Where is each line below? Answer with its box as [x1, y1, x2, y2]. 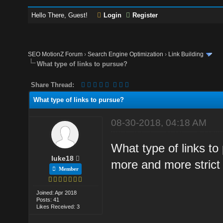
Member [56, 165, 79, 172]
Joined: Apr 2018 [36, 189, 77, 196]
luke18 [51, 154, 74, 162]
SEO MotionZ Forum [28, 51, 83, 58]
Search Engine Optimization [88, 51, 164, 58]
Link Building [168, 51, 204, 58]
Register [132, 11, 158, 19]
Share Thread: [31, 81, 75, 89]
